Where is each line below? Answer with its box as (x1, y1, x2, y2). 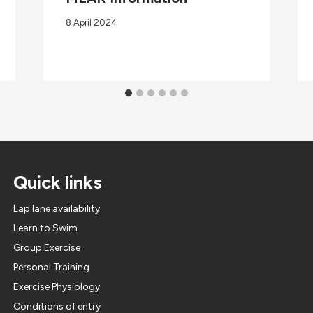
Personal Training (13, 261, 89, 274)
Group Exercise (13, 242, 80, 254)
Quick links (13, 171, 102, 194)
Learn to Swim (13, 222, 78, 235)
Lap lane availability (13, 203, 100, 215)
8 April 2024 (65, 17, 117, 29)
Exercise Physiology (13, 281, 100, 293)
